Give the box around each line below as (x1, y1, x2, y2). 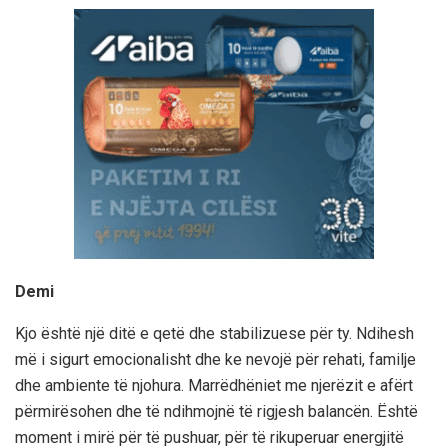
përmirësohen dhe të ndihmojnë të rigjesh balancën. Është (15, 401, 418, 421)
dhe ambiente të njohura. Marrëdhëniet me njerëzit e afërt (15, 375, 413, 395)
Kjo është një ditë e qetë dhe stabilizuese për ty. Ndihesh (15, 323, 414, 343)
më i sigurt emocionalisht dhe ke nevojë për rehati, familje (15, 349, 416, 369)
